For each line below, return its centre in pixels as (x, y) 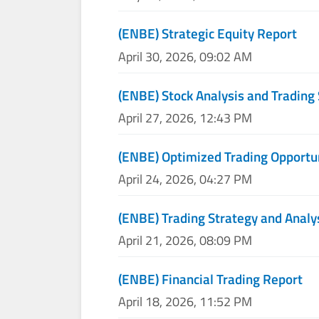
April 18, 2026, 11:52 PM (185, 302)
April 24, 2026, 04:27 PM (185, 179)
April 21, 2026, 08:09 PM (185, 241)
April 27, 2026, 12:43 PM (185, 117)
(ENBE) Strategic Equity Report (208, 33)
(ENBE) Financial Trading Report (211, 279)
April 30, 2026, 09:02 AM (185, 56)
